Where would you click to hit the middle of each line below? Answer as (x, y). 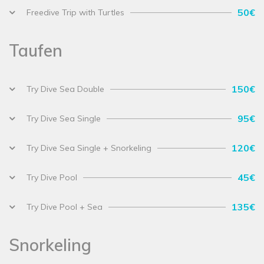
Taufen (36, 51)
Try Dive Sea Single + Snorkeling (89, 148)
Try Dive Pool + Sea (65, 207)
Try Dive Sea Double (65, 89)
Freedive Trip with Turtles (75, 13)
